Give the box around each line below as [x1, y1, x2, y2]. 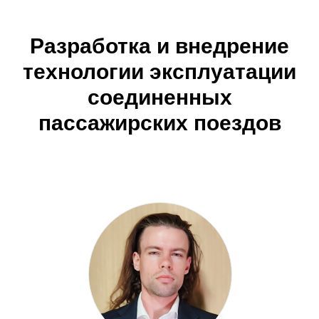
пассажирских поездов [38, 111, 281, 135]
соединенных [87, 85, 232, 109]
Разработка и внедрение [30, 34, 289, 58]
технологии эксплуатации [23, 60, 296, 83]
